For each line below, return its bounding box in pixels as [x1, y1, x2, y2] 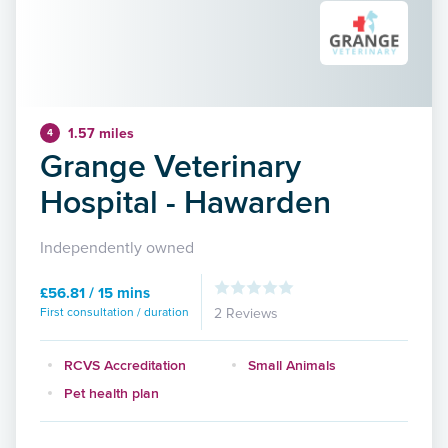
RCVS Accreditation [64, 354, 186, 375]
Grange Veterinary [40, 141, 301, 189]
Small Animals [248, 354, 336, 375]
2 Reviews [214, 304, 278, 322]
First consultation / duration [40, 304, 189, 320]
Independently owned [40, 237, 194, 258]
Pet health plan [64, 382, 159, 403]
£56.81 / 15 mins [40, 283, 150, 302]
